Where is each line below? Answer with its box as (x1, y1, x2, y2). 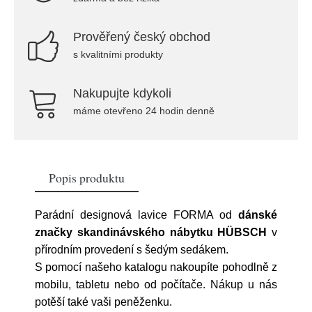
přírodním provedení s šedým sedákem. (35, 244, 228, 256)
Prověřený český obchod (73, 30, 210, 44)
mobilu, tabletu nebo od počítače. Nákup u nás (35, 279, 277, 290)
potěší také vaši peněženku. (35, 296, 172, 308)
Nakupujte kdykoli (73, 86, 171, 100)
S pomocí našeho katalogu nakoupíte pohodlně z (35, 261, 277, 273)
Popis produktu (49, 169, 125, 186)
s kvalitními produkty (73, 49, 163, 60)
